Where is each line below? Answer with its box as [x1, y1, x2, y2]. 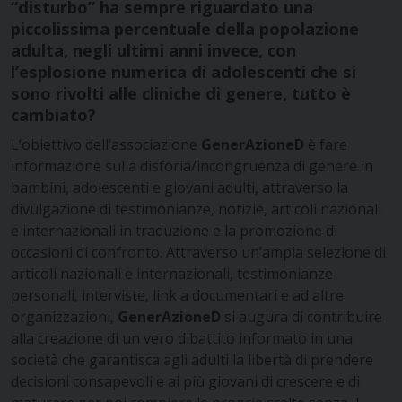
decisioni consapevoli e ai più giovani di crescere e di [11, 371, 360, 391]
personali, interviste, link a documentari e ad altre [11, 284, 344, 305]
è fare [304, 134, 347, 154]
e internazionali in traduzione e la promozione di [11, 220, 337, 240]
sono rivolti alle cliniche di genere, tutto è [11, 81, 351, 104]
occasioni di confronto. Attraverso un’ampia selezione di [11, 241, 386, 262]
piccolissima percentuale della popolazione [11, 16, 359, 39]
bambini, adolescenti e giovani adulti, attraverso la [11, 177, 348, 197]
